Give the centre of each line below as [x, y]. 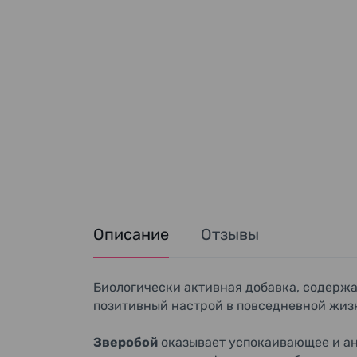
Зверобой [126, 342]
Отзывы [230, 234]
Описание [131, 234]
